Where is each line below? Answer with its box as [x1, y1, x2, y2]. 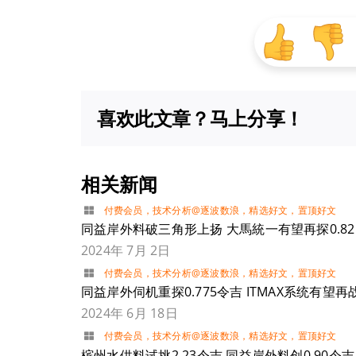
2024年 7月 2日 [80, 241, 171, 259]
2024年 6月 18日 [80, 304, 178, 323]
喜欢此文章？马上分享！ [96, 104, 304, 131]
